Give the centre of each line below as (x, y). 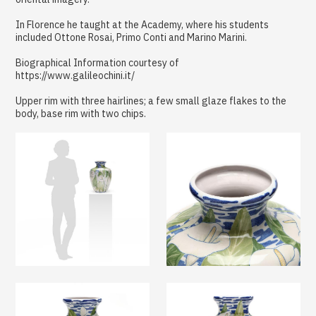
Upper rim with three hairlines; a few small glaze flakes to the (151, 101)
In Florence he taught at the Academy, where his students (142, 24)
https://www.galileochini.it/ (75, 75)
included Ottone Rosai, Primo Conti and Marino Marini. (132, 37)
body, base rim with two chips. (81, 113)
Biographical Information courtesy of (98, 62)
